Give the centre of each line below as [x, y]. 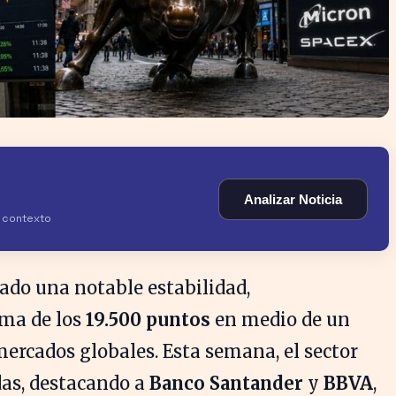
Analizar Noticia [293, 199]
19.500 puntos [148, 320]
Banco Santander [226, 383]
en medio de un [280, 320]
